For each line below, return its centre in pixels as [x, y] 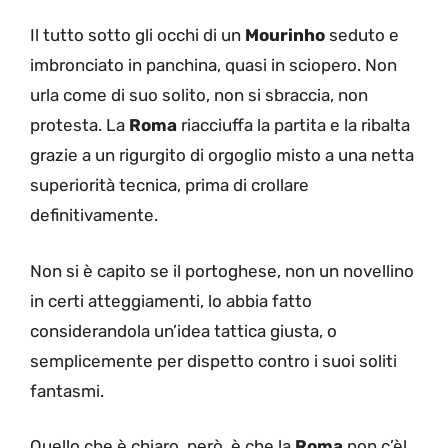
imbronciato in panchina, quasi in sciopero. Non [213, 65]
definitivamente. [94, 215]
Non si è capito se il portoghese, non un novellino [222, 270]
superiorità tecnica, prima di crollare [169, 185]
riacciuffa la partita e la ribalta [293, 125]
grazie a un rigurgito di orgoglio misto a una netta [222, 155]
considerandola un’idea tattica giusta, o [183, 330]
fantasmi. [67, 390]
